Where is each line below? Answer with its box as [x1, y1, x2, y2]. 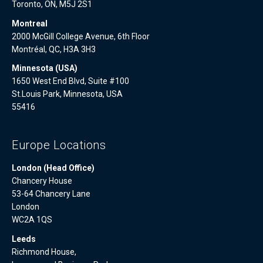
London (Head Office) [12, 163, 95, 173]
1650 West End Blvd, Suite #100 [12, 76, 129, 86]
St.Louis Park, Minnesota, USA [12, 89, 123, 99]
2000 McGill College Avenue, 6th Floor [12, 31, 150, 41]
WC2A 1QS [12, 215, 52, 225]
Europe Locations [12, 138, 106, 153]
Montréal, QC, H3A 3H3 [12, 44, 96, 54]
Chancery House [12, 176, 72, 186]
